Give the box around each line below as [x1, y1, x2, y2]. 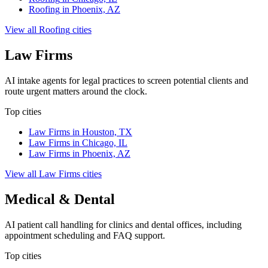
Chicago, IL [82, 138, 127, 148]
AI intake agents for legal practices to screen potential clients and [5, 75, 248, 86]
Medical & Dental [5, 191, 115, 208]
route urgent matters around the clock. [5, 86, 147, 97]
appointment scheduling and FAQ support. [5, 230, 165, 240]
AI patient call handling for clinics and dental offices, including [5, 219, 242, 230]
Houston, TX [82, 127, 132, 138]
